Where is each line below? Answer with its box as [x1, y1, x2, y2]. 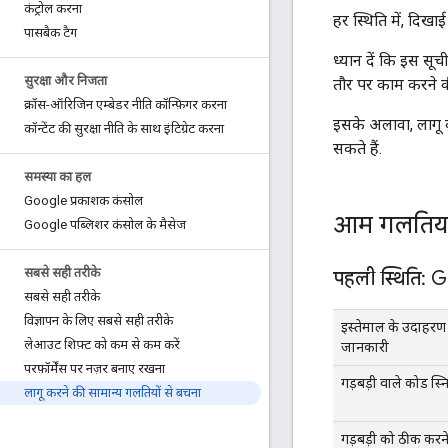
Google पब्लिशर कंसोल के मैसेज [24, 217, 186, 232]
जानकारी [341, 338, 389, 355]
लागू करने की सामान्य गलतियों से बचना [24, 385, 201, 400]
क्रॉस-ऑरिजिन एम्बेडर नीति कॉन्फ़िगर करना [24, 97, 227, 112]
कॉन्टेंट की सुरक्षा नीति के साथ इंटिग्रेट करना [24, 121, 224, 136]
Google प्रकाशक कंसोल [24, 193, 143, 208]
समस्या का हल [24, 169, 91, 184]
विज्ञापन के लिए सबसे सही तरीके [24, 313, 173, 328]
